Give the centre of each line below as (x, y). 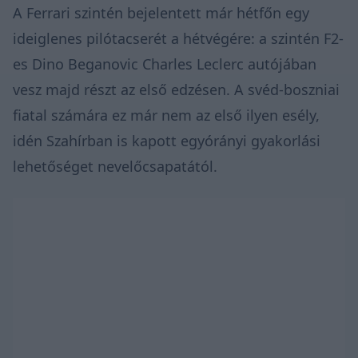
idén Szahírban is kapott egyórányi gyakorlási (167, 140)
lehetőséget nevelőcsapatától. (115, 166)
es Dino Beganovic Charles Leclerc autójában (165, 64)
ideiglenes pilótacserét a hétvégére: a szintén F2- (178, 38)
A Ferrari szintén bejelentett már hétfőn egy (161, 12)
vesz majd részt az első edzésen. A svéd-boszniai (176, 89)
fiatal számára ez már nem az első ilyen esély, (166, 115)
